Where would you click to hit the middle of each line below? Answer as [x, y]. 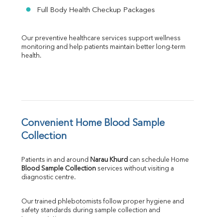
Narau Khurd [109, 160]
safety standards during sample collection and [91, 211]
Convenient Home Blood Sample [93, 124]
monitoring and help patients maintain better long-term [103, 47]
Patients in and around [56, 160]
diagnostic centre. [49, 178]
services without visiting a [135, 169]
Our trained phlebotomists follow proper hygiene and [103, 202]
